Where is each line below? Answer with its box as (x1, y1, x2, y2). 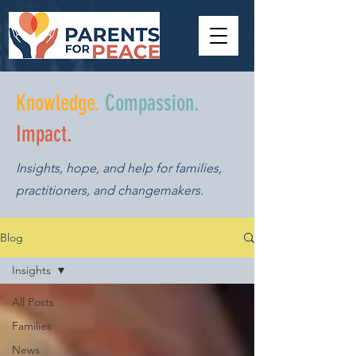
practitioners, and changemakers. (16, 183, 203, 198)
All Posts (12, 295, 54, 309)
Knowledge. (16, 90, 99, 116)
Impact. (16, 121, 72, 147)
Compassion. (99, 90, 199, 116)
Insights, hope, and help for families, (16, 161, 222, 176)
